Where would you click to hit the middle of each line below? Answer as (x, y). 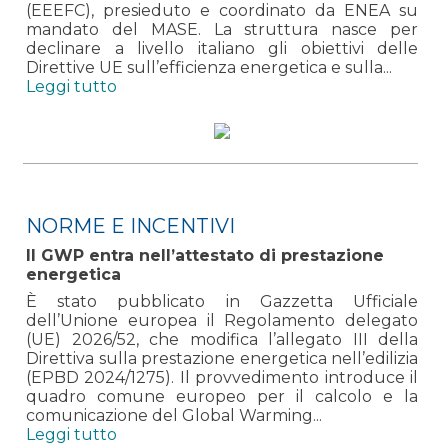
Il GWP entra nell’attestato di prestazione (205, 255)
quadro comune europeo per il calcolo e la (222, 396)
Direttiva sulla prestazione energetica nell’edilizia (222, 358)
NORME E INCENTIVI (130, 225)
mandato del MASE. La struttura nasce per (222, 29)
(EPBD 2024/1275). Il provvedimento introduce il (222, 377)
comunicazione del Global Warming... (174, 415)
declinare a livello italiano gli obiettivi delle (222, 48)
